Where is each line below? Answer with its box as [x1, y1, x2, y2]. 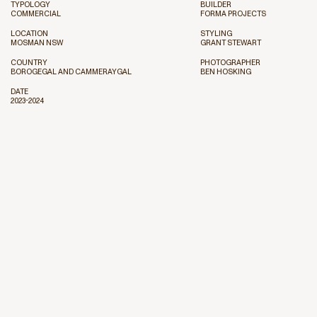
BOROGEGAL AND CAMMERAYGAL [11, 67, 132, 77]
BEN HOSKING [200, 67, 252, 77]
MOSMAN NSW [11, 38, 63, 48]
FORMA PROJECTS [200, 8, 267, 19]
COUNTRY [11, 57, 47, 68]
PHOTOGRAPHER [200, 57, 261, 68]
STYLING [200, 28, 233, 39]
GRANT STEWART [200, 38, 262, 48]
